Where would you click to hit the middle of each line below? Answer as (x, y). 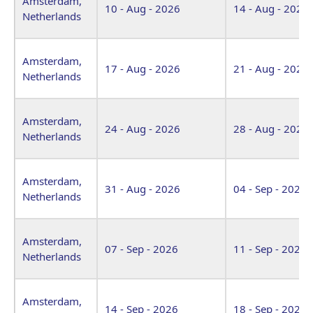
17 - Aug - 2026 (143, 68)
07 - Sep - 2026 (141, 248)
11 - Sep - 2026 (270, 248)
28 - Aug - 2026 (271, 128)
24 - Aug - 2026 (143, 128)
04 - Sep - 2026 (270, 188)
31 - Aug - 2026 (143, 188)
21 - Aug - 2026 (271, 68)
